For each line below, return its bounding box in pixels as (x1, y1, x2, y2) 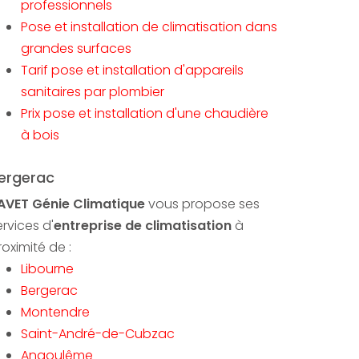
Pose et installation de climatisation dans (21, 18, 277, 36)
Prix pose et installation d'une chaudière (21, 104, 268, 123)
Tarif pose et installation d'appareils (21, 61, 244, 79)
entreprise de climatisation (54, 216, 232, 235)
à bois (21, 126, 59, 144)
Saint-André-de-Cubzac (21, 325, 175, 343)
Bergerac (21, 281, 78, 300)
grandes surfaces (21, 39, 131, 58)
